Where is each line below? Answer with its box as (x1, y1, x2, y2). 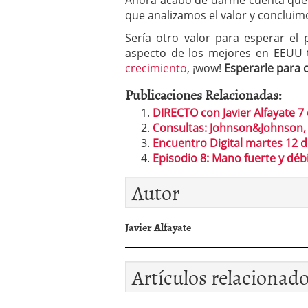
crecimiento (125, 60, 187, 76)
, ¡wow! (187, 60, 221, 76)
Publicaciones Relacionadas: (125, 84, 282, 104)
